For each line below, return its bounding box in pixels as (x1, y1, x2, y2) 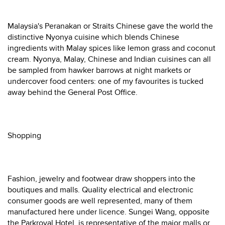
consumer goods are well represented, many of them (8, 196, 192, 206)
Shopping (8, 131, 41, 141)
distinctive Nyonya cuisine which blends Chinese (8, 32, 179, 42)
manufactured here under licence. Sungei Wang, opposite (8, 207, 209, 217)
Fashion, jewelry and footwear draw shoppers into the (8, 174, 195, 184)
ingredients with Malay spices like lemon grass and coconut (8, 43, 215, 53)
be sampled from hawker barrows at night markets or (8, 65, 191, 75)
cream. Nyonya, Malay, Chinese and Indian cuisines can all (8, 54, 211, 64)
